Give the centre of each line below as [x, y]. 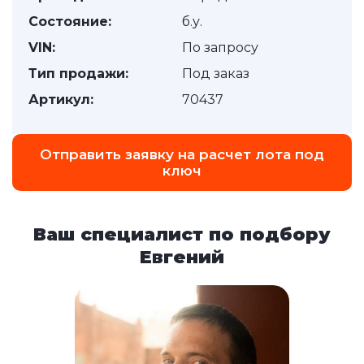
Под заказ [216, 74]
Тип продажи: [78, 74]
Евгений [182, 257]
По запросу [220, 48]
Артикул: [61, 100]
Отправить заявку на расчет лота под [182, 154]
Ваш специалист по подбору [182, 234]
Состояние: [70, 22]
